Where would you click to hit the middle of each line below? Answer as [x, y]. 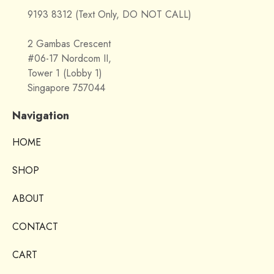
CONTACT [35, 227]
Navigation [41, 116]
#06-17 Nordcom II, [69, 58]
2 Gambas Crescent [69, 44]
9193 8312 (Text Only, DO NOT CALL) [109, 14]
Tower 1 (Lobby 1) [65, 73]
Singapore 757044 [66, 88]
